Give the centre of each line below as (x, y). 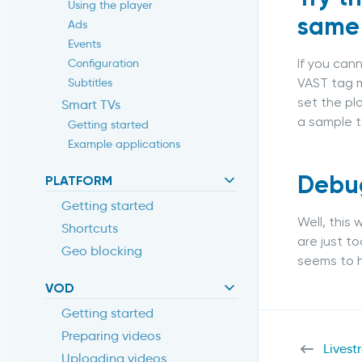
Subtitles (90, 83)
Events (84, 44)
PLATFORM (79, 181)
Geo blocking (102, 251)
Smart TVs (91, 105)
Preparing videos (111, 336)
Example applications (124, 144)
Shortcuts (90, 229)
